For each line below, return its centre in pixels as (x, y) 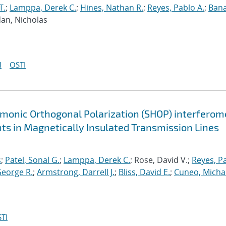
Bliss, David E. (144, 172)
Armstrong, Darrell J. (76, 172)
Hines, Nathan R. (112, 8)
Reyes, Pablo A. (176, 8)
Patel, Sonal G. (32, 160)
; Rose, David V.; (161, 160)
